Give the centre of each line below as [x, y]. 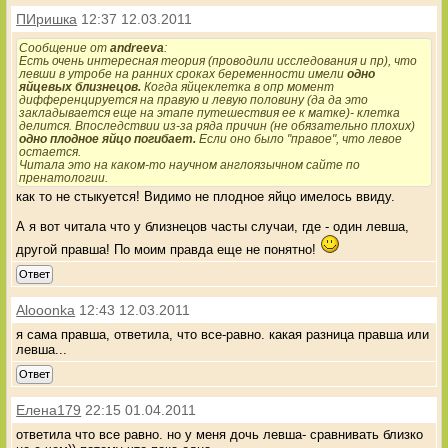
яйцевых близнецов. [80, 86]
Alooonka [46, 309]
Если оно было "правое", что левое [301, 138]
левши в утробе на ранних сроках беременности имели [183, 73]
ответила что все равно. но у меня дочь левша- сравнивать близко [220, 434]
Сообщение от [65, 47]
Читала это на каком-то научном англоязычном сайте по [190, 164]
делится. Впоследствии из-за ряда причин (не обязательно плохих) [217, 125]
